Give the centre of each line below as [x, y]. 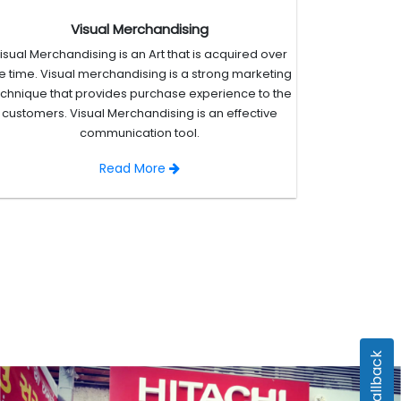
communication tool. [140, 133]
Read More [134, 169]
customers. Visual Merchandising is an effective [140, 114]
